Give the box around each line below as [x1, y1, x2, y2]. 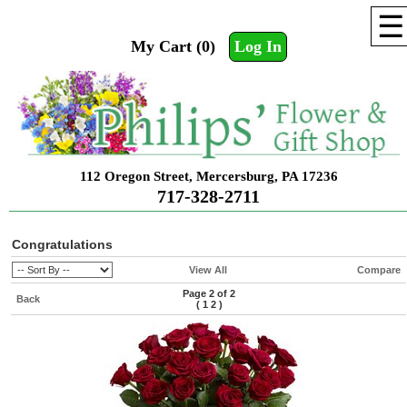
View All [189, 264, 227, 276]
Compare [357, 264, 401, 276]
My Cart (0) [130, 37, 215, 55]
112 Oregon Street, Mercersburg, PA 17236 [79, 169, 338, 184]
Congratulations [12, 237, 113, 253]
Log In [233, 37, 282, 55]
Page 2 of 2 [183, 288, 235, 300]
